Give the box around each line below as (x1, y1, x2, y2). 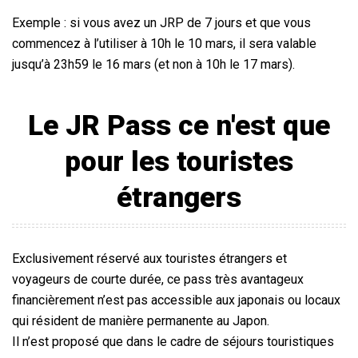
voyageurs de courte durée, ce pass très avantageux (12, 272, 304, 288)
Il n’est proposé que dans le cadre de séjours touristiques (12, 334, 334, 350)
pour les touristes (65, 145, 293, 179)
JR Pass (66, 109, 171, 143)
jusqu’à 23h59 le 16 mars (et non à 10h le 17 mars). (12, 57, 295, 73)
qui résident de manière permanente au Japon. (12, 313, 269, 329)
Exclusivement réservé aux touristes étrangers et (12, 251, 287, 267)
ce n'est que (171, 109, 330, 143)
